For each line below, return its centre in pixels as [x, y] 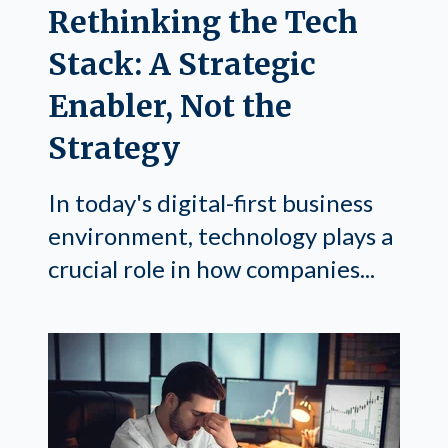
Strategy [114, 148]
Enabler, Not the [170, 106]
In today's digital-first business [210, 202]
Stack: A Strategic [182, 64]
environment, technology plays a [220, 235]
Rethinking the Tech [203, 22]
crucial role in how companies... [211, 268]
